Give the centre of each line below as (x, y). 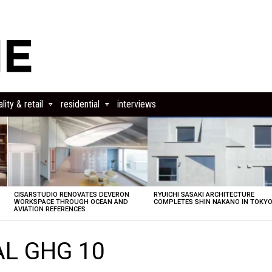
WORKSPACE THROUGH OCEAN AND (71, 202)
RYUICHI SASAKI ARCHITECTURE (204, 195)
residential (80, 104)
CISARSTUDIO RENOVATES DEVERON (71, 195)
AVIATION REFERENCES (49, 209)
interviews (137, 104)
